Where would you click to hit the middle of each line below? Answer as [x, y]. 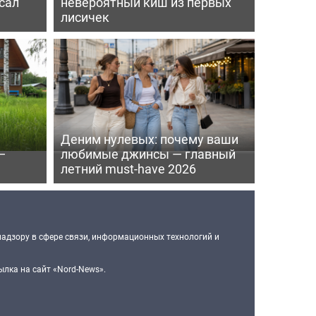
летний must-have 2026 [128, 168]
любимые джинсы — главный [148, 153]
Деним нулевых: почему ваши [149, 139]
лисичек [85, 17]
